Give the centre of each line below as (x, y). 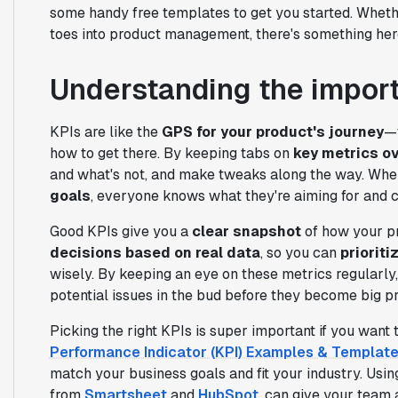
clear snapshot (246, 231)
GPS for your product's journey (272, 131)
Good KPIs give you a (120, 231)
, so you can (300, 252)
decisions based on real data (155, 252)
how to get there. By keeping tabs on (171, 153)
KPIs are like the (105, 131)
